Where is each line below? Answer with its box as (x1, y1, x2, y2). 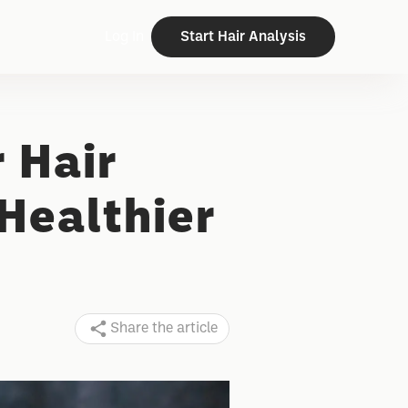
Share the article (110, 321, 218, 335)
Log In (105, 29, 144, 44)
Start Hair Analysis (180, 29, 306, 44)
